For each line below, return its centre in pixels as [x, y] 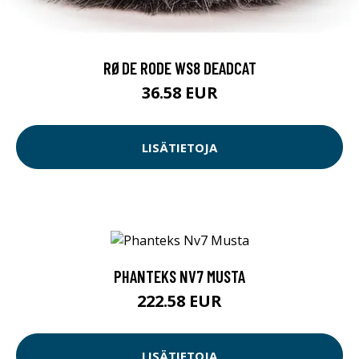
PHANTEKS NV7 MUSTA [179, 276]
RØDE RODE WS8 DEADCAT [179, 68]
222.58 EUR [179, 301]
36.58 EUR [179, 93]
